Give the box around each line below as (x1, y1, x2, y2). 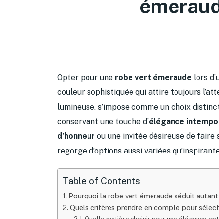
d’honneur (57, 131, 95, 141)
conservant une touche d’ (57, 116, 149, 126)
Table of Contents (63, 175, 140, 187)
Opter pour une (57, 72, 115, 82)
